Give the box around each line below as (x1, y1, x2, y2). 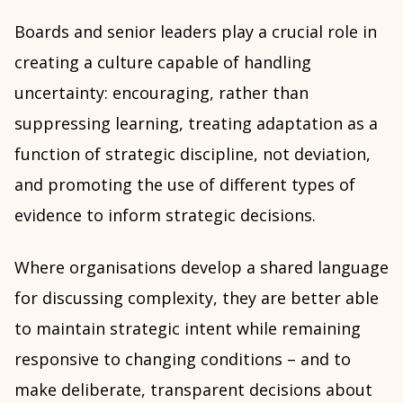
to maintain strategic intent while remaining (14, 318, 361, 339)
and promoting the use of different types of (14, 174, 355, 195)
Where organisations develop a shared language (14, 256, 389, 278)
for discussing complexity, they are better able (14, 287, 379, 309)
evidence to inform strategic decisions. (14, 204, 316, 226)
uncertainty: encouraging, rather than (14, 82, 309, 103)
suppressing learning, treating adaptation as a (14, 112, 378, 134)
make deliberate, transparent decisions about (14, 379, 372, 400)
